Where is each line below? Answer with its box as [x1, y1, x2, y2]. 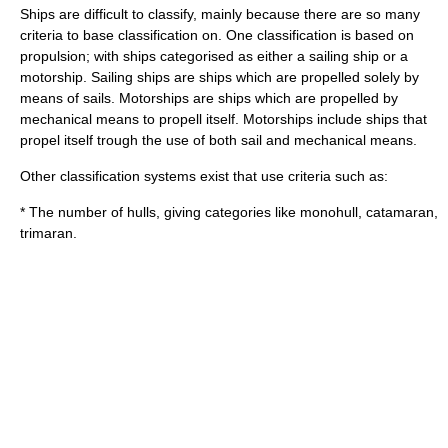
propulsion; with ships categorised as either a [20, 48, 309, 64]
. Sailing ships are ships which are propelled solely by [83, 69, 419, 85]
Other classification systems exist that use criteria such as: [20, 168, 388, 184]
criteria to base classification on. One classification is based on [20, 27, 414, 43]
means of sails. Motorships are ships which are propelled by [20, 90, 398, 106]
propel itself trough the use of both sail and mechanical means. [20, 132, 417, 148]
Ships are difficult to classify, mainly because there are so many [20, 6, 420, 22]
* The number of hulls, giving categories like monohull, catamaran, [20, 204, 438, 220]
